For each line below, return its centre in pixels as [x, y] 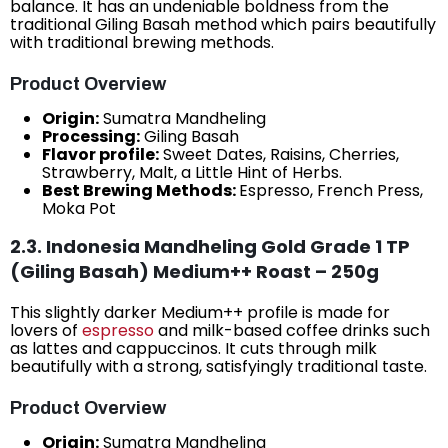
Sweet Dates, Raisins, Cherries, [279, 154]
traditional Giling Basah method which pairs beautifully [223, 24]
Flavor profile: [100, 154]
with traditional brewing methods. [142, 42]
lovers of [46, 330]
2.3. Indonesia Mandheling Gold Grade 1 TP [210, 246]
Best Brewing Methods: [140, 190]
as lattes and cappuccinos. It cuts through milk [193, 348]
